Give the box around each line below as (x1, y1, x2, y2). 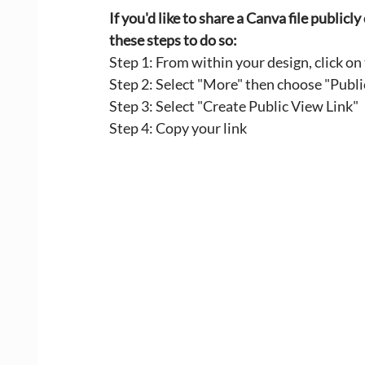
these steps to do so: (109, 30, 237, 49)
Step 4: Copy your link (109, 118, 247, 137)
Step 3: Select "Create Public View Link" (109, 96, 361, 115)
